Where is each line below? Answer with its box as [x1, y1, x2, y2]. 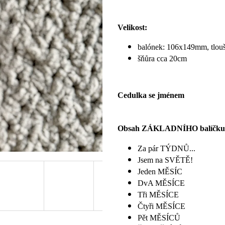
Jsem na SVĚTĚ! [138, 155, 193, 164]
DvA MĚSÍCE [138, 178, 185, 187]
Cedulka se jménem [118, 91, 184, 100]
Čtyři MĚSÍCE [138, 201, 185, 210]
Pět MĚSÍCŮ [138, 213, 180, 222]
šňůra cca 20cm [138, 54, 187, 63]
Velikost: [118, 23, 147, 32]
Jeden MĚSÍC [138, 167, 182, 176]
